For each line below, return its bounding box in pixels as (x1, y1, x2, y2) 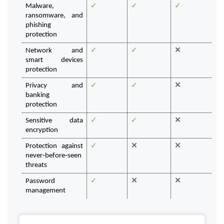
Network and (25, 47, 83, 55)
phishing (25, 21, 51, 29)
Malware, (25, 2, 54, 10)
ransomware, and (25, 12, 83, 20)
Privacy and (25, 82, 83, 90)
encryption (25, 126, 58, 134)
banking (25, 91, 49, 99)
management (25, 187, 65, 195)
